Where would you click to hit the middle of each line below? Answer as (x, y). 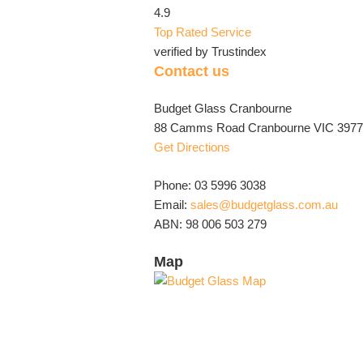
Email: (172, 204)
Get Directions (192, 147)
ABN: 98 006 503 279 (210, 224)
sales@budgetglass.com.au (264, 204)
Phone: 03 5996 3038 (210, 185)
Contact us (192, 71)
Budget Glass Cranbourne (223, 108)
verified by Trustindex (210, 51)
